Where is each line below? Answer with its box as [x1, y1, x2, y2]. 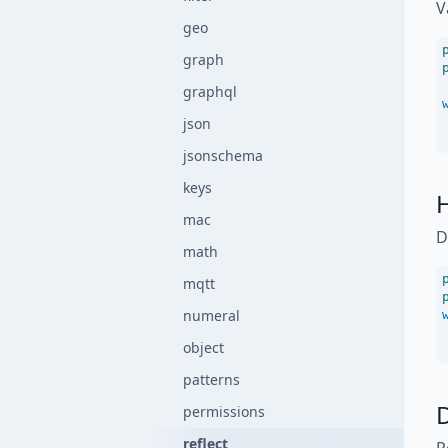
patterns [183, 370, 240, 389]
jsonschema [183, 146, 263, 165]
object [183, 338, 224, 357]
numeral [183, 306, 240, 325]
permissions [183, 402, 265, 421]
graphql [183, 82, 237, 101]
